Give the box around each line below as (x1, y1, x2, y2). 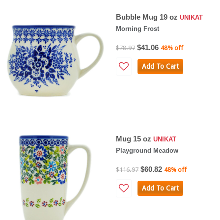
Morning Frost (116, 25, 159, 32)
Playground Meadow (116, 146, 178, 154)
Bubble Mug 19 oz (116, 12, 180, 21)
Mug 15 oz (116, 134, 153, 143)
